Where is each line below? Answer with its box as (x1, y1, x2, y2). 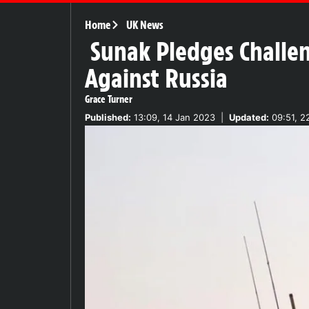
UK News (126, 17, 163, 32)
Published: (85, 111, 131, 123)
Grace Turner (85, 92, 132, 106)
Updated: (229, 111, 269, 123)
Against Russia (85, 61, 228, 95)
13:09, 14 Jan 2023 (131, 111, 215, 123)
